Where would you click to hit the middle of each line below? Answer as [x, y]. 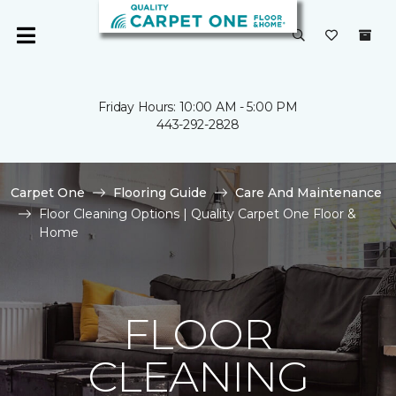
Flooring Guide [160, 193]
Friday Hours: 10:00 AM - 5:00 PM [198, 107]
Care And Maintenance [308, 193]
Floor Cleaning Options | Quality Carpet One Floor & [198, 214]
